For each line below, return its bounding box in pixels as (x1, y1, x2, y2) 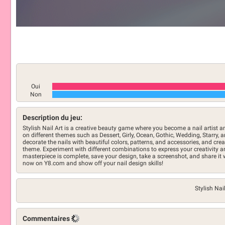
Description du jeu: (23, 114, 82, 122)
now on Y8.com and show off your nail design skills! (23, 160, 163, 167)
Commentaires (23, 214, 71, 222)
